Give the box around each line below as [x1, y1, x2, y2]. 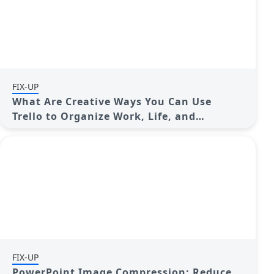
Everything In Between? [12, 124, 142, 138]
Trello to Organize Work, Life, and [12, 109, 196, 123]
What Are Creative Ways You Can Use [12, 95, 212, 108]
